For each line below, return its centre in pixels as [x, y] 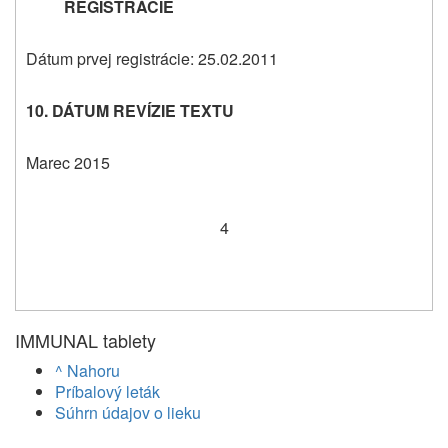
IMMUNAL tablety [85, 339]
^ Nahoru [87, 370]
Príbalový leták [107, 391]
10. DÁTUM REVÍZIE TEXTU [130, 111]
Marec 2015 [68, 163]
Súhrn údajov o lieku [128, 412]
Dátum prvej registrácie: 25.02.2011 [152, 59]
